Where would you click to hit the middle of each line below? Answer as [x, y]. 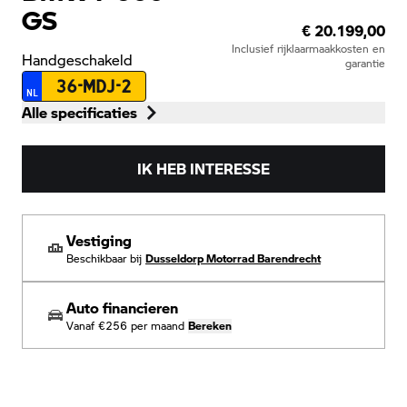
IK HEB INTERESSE [203, 168]
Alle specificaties [79, 112]
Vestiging [99, 240]
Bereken [210, 325]
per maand [156, 325]
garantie [365, 63]
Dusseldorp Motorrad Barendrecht [233, 258]
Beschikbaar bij [104, 258]
